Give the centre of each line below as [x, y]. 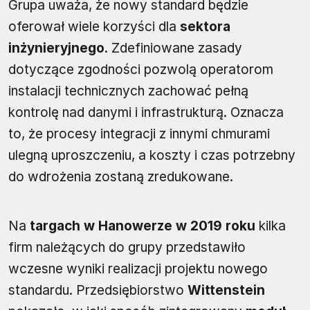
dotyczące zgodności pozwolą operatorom [141, 69]
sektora [203, 26]
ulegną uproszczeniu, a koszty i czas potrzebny [152, 155]
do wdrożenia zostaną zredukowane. [121, 176]
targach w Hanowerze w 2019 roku [143, 226]
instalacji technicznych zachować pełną [128, 91]
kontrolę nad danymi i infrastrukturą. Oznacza [146, 112]
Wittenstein [226, 290]
